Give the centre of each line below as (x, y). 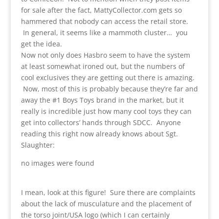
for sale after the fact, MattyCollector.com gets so (101, 10)
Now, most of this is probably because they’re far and (109, 88)
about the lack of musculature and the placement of (106, 203)
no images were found (57, 163)
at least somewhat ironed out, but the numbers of (103, 66)
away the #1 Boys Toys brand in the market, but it (102, 100)
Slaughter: (38, 145)
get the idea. (41, 44)
